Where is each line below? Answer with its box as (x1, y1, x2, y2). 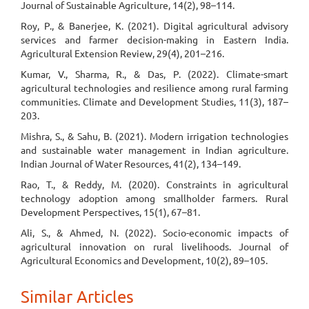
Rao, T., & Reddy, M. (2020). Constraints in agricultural (21, 178, 288, 190)
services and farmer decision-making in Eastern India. (21, 33, 288, 46)
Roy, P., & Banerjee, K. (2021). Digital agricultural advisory (21, 19, 288, 32)
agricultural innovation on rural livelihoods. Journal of (21, 240, 288, 252)
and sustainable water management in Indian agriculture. (21, 143, 288, 156)
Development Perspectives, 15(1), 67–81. (21, 206, 200, 218)
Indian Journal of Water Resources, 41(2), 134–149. (21, 157, 241, 170)
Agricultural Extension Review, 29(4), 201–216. (21, 47, 224, 59)
